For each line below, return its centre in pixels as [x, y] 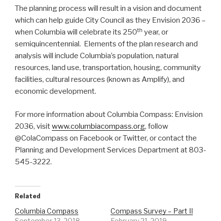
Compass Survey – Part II [152, 211]
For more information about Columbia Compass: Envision [109, 114]
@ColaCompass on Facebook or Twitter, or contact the [106, 138]
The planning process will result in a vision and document [108, 9]
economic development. [55, 92]
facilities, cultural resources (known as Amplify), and [100, 80]
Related [28, 196]
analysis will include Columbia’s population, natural [97, 56]
